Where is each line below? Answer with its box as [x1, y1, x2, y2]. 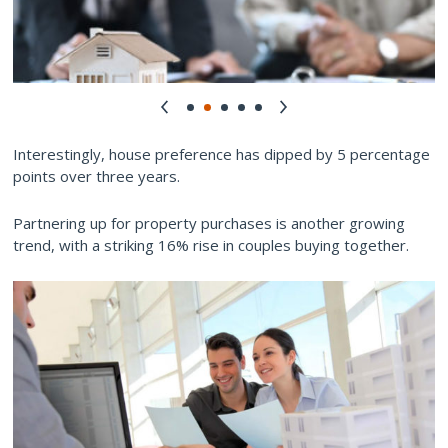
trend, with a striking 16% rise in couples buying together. [13, 234, 409, 255]
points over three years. [13, 165, 180, 186]
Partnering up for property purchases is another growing [13, 212, 405, 233]
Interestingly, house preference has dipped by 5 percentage [13, 143, 430, 164]
